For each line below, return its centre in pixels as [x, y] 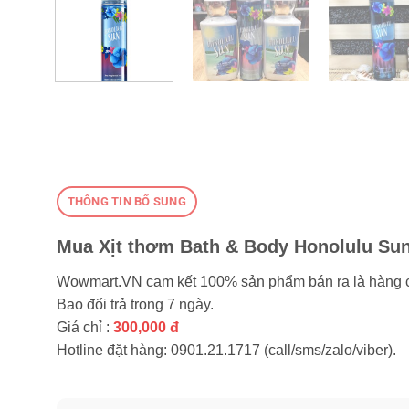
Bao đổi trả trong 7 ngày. [135, 304]
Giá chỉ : [85, 327]
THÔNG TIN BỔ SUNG [126, 201]
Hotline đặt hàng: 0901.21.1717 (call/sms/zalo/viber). [226, 350]
